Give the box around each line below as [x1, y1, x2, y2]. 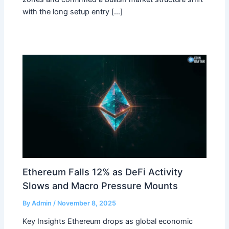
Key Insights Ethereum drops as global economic [22, 216, 193, 226]
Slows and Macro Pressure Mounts [22, 180, 178, 192]
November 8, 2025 [57, 199, 117, 208]
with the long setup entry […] [22, 7, 123, 17]
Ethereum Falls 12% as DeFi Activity [22, 166, 183, 178]
